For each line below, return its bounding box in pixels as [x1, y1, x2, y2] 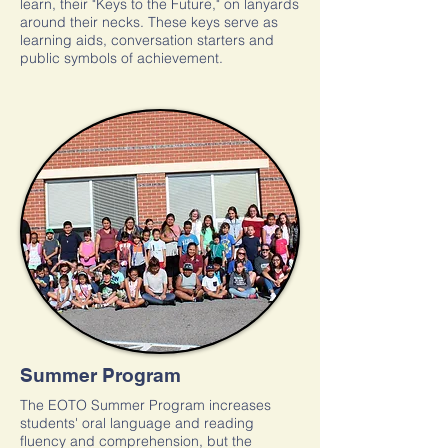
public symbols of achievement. [20, 49, 227, 67]
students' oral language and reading [20, 414, 254, 432]
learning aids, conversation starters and [20, 31, 274, 49]
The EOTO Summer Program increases [20, 396, 271, 414]
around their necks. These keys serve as [20, 13, 278, 31]
